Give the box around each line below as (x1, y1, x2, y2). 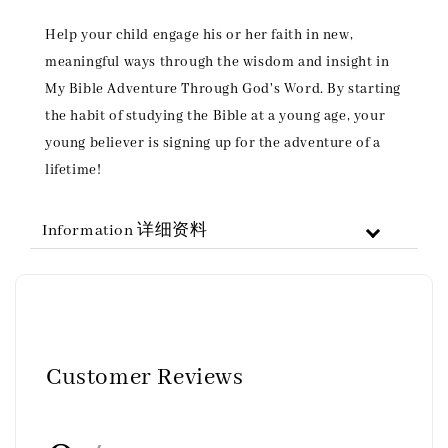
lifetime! (45, 161, 102, 180)
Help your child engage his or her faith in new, (45, 26, 354, 45)
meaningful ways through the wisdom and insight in (45, 53, 390, 72)
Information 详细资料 (42, 221, 208, 242)
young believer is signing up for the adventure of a (45, 134, 381, 153)
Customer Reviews (46, 363, 244, 393)
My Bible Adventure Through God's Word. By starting (45, 80, 402, 99)
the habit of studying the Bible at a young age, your (45, 107, 386, 126)
